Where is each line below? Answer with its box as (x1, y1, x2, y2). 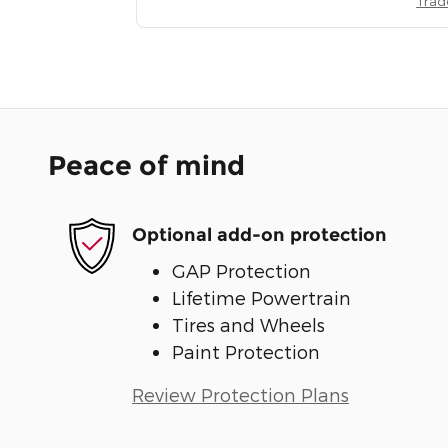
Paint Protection (172, 340, 320, 362)
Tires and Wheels (172, 313, 325, 335)
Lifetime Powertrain (172, 286, 351, 308)
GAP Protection (172, 259, 311, 281)
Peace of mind (48, 148, 245, 182)
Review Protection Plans (132, 383, 349, 405)
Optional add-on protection (132, 224, 387, 247)
